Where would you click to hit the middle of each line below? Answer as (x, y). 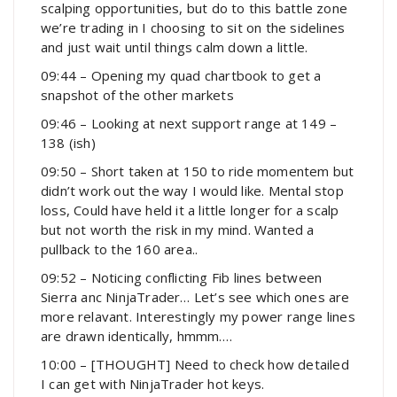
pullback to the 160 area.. (120, 249)
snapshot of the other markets (137, 95)
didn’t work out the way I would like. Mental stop (192, 191)
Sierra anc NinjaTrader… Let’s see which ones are (195, 297)
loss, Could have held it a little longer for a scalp (190, 210)
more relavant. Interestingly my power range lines (198, 317)
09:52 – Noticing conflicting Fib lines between (182, 278)
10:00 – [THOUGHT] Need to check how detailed (195, 365)
